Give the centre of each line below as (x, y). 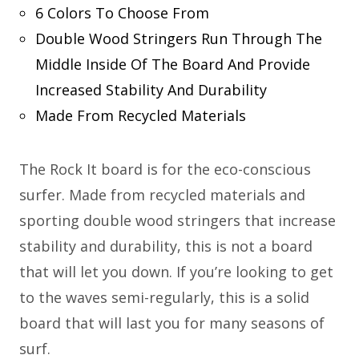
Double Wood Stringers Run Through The (178, 38)
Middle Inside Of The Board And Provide (172, 64)
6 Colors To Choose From (122, 12)
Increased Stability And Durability (151, 89)
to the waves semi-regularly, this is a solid (164, 297)
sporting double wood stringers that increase (177, 220)
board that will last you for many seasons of (172, 323)
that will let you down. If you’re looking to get (176, 271)
